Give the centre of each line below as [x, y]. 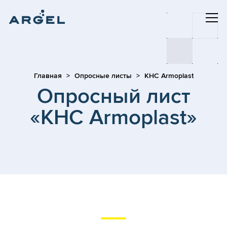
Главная [48, 76]
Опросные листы [103, 76]
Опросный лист [113, 97]
